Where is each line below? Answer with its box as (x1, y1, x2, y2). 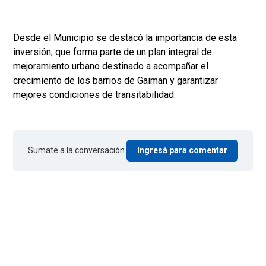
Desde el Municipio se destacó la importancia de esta (13, 32, 237, 44)
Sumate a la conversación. (28, 145, 126, 156)
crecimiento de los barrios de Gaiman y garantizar (13, 75, 218, 87)
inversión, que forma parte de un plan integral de (13, 46, 212, 58)
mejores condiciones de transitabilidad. (13, 89, 176, 101)
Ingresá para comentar (137, 145, 227, 156)
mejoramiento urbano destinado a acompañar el (13, 61, 208, 72)
